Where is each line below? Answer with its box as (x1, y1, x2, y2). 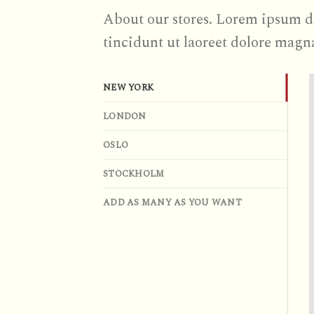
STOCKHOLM (103, 167, 165, 182)
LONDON (103, 109, 146, 124)
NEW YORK (103, 81, 154, 95)
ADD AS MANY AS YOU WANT (103, 196, 242, 210)
